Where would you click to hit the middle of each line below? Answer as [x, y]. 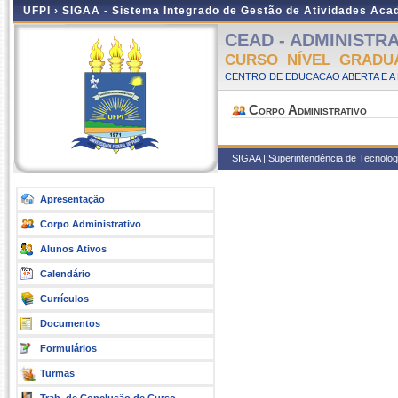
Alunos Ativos [73, 249]
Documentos [70, 323]
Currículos [64, 298]
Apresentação [72, 199]
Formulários [68, 348]
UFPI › [43, 11]
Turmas [57, 373]
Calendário [65, 274]
